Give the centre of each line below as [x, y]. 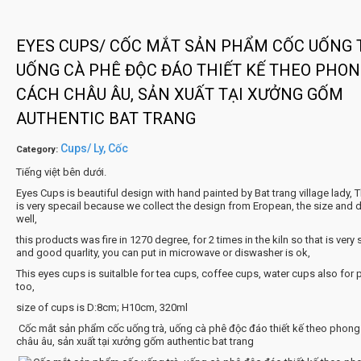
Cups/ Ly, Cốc [94, 149]
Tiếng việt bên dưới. [61, 172]
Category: [38, 150]
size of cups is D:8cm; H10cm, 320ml [102, 308]
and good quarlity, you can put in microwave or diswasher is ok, [164, 253]
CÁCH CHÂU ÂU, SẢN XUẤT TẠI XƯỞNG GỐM [179, 95]
